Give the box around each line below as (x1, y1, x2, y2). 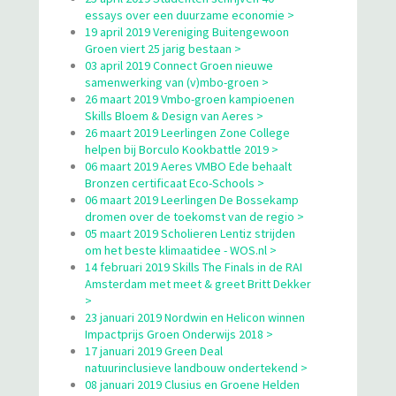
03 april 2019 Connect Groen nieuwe (85, 57, 273, 73)
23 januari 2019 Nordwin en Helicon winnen (85, 308, 305, 325)
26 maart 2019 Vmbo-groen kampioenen (85, 90, 294, 107)
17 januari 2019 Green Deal (85, 342, 223, 359)
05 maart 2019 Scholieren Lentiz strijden (85, 225, 295, 241)
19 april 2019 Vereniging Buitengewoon (85, 23, 289, 40)
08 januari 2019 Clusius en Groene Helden (85, 376, 300, 392)
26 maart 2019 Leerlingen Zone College (85, 124, 290, 141)
